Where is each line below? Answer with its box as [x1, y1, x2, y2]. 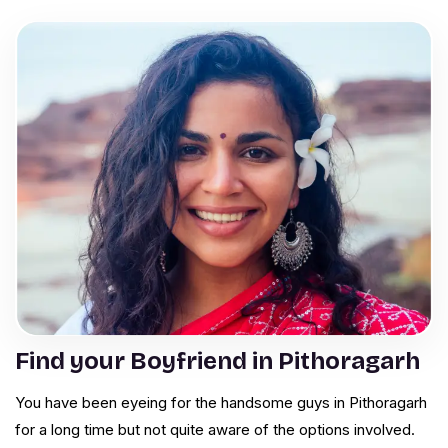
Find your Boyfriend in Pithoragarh [15, 347, 420, 376]
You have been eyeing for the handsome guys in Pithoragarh [15, 393, 427, 413]
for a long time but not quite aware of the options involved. [15, 420, 415, 440]
